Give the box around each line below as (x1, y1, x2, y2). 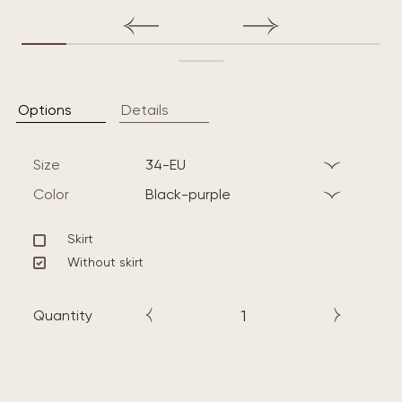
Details (121, 101, 169, 118)
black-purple (154, 186, 231, 203)
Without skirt (67, 254, 144, 269)
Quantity (33, 307, 92, 324)
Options (18, 101, 72, 118)
